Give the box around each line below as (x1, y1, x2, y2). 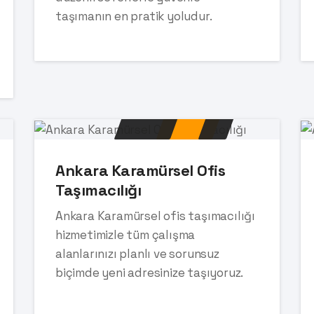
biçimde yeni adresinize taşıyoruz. (55, 264, 244, 280)
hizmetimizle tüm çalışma (55, 226, 196, 243)
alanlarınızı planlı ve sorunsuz (55, 245, 219, 261)
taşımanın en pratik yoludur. (55, 8, 212, 24)
